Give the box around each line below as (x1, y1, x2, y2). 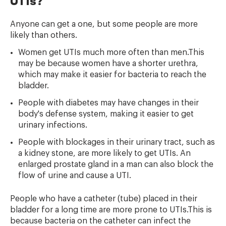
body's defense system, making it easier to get (18, 110, 194, 118)
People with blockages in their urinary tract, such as (18, 138, 215, 146)
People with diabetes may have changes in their (18, 99, 199, 107)
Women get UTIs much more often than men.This (18, 48, 204, 56)
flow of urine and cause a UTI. (18, 172, 131, 180)
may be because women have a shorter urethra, (18, 60, 198, 68)
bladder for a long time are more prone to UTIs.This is (10, 206, 212, 214)
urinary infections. (18, 121, 87, 129)
